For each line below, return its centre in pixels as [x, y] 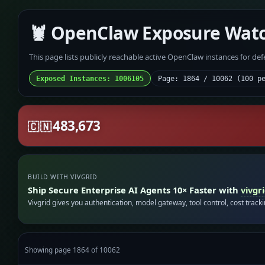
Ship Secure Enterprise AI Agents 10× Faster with [135, 190]
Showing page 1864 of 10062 [73, 249]
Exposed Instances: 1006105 [90, 78]
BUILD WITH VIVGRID [63, 177]
